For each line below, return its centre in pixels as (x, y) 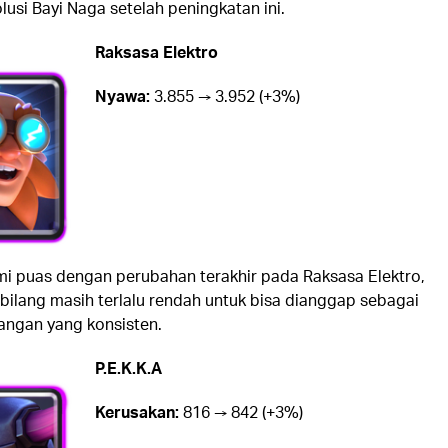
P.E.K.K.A (128, 367)
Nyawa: (122, 95)
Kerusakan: (136, 411)
